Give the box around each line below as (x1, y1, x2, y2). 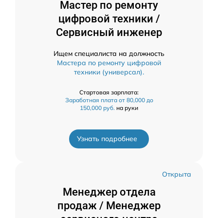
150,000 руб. (80, 104, 115, 112)
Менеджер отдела (62, 186, 156, 199)
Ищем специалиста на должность (54, 49, 164, 58)
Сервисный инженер (56, 26, 162, 39)
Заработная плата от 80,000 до (65, 96, 153, 104)
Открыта (162, 170, 191, 179)
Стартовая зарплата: (79, 89, 139, 96)
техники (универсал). (74, 68, 144, 77)
